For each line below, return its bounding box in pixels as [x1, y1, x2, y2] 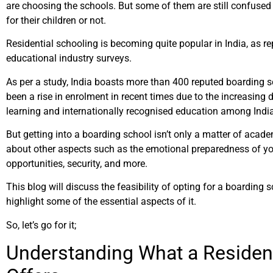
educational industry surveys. [6, 52, 134, 65]
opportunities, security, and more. [6, 157, 147, 169]
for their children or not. [6, 14, 108, 26]
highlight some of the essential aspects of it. [6, 196, 196, 208]
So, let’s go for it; [6, 219, 79, 231]
